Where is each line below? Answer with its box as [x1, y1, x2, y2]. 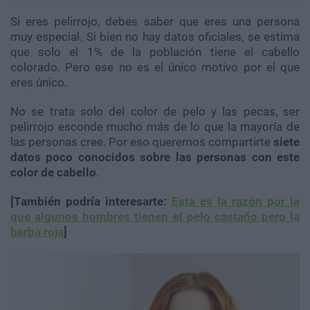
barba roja [10, 225, 64, 239]
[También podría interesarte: [10, 194, 172, 209]
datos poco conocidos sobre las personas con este [10, 150, 300, 165]
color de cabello [10, 165, 96, 180]
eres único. [10, 75, 67, 90]
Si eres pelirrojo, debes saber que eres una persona [10, 15, 300, 29]
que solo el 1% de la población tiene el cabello [10, 45, 300, 60]
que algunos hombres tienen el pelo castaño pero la [10, 210, 300, 224]
